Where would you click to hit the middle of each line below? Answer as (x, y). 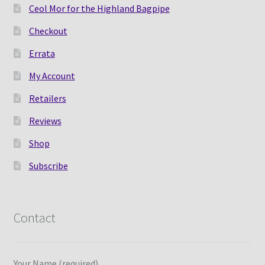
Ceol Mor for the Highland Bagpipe (99, 8)
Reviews (45, 120)
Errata (42, 53)
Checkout (48, 30)
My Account (52, 75)
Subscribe (48, 165)
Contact (34, 218)
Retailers (47, 98)
